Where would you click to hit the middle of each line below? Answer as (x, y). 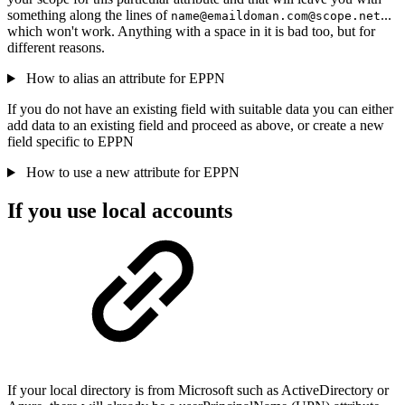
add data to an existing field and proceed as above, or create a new (196, 126)
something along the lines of (89, 15)
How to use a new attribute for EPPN (131, 173)
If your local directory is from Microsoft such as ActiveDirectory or (198, 390)
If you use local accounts (120, 211)
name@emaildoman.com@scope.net (276, 16)
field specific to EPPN (71, 142)
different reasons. (56, 48)
